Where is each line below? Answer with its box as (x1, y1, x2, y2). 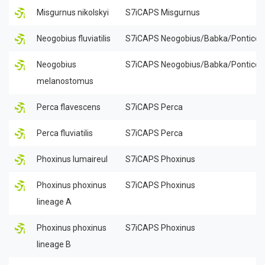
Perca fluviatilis (37, 128, 93, 138)
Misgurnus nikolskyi (37, 7, 109, 17)
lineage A (37, 196, 72, 206)
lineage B (37, 239, 71, 249)
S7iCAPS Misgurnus (125, 7, 200, 17)
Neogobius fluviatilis (37, 33, 111, 43)
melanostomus (37, 76, 93, 86)
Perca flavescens (37, 102, 101, 112)
